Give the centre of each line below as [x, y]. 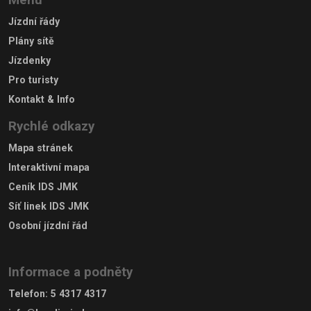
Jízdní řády [34, 21]
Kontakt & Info [42, 99]
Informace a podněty [70, 272]
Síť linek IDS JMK [49, 206]
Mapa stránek [41, 148]
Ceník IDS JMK [43, 186]
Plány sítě [31, 41]
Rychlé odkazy [51, 126]
